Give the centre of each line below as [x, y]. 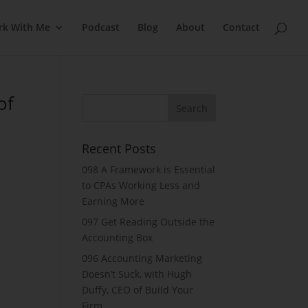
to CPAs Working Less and [141, 185]
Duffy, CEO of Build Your [138, 290]
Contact [241, 27]
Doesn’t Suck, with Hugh [137, 274]
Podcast [101, 27]
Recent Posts [119, 148]
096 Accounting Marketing [142, 258]
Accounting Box [118, 238]
